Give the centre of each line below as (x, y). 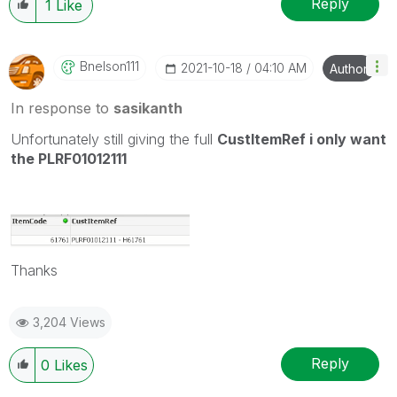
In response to (62, 108)
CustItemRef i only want (302, 139)
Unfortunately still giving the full (114, 139)
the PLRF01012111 (69, 158)
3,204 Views (69, 322)
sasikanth (148, 108)
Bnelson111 (109, 66)
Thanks (34, 270)
